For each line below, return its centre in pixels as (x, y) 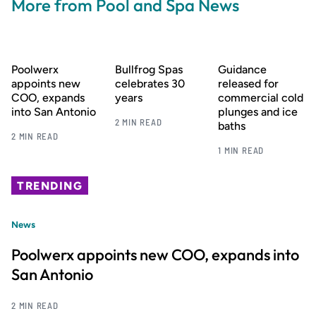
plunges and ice (258, 111)
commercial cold (261, 97)
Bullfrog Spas (148, 69)
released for (249, 83)
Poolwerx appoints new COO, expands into (155, 255)
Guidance (243, 69)
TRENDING (50, 186)
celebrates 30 (150, 83)
